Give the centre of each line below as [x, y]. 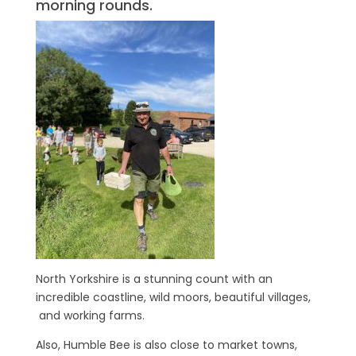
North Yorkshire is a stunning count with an [154, 279]
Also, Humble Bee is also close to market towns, [166, 344]
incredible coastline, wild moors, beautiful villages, [173, 297]
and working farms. [90, 315]
